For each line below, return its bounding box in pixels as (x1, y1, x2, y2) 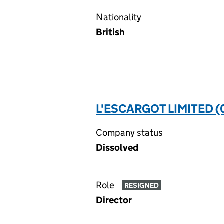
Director (96, 194, 132, 206)
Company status (96, 127, 163, 138)
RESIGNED (124, 181, 159, 190)
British (96, 26, 125, 38)
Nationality (96, 11, 141, 23)
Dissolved (96, 142, 138, 153)
